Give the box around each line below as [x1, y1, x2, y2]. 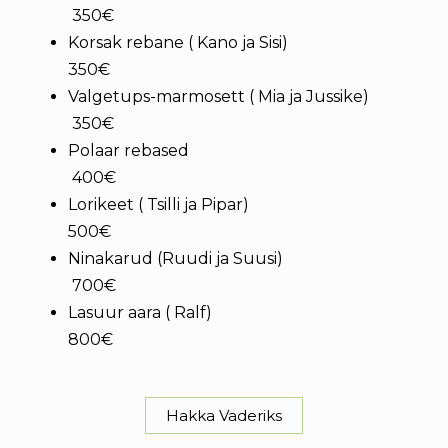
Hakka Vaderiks [166, 406, 282, 425]
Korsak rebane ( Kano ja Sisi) [68, 33, 396, 52]
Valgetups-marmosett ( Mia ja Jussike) [68, 87, 397, 106]
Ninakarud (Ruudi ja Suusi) [68, 249, 399, 268]
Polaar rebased [68, 141, 393, 160]
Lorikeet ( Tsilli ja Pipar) [68, 195, 397, 214]
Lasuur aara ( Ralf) [68, 303, 400, 322]
